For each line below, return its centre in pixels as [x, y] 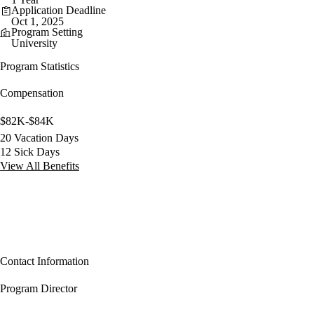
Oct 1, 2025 [37, 21]
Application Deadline [59, 10]
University [34, 43]
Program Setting [47, 32]
